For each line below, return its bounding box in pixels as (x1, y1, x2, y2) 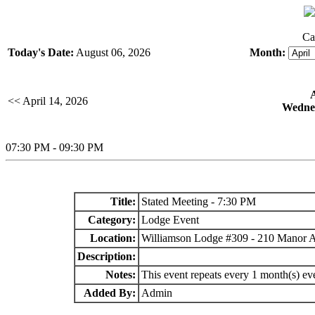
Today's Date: (8, 46, 74, 58)
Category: (87, 214, 136, 226)
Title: (110, 195, 136, 207)
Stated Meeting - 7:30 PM (141, 195, 256, 207)
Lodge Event (141, 214, 199, 226)
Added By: (83, 287, 136, 299)
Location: (89, 232, 136, 244)
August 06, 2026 (76, 46, 150, 58)
